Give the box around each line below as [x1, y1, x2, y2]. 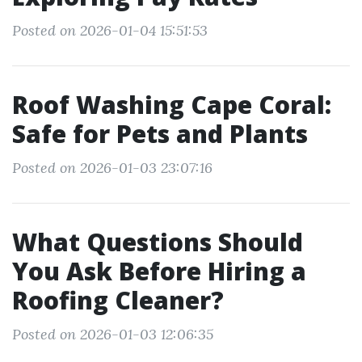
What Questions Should [12, 225, 303, 259]
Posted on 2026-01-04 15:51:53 [12, 21, 208, 40]
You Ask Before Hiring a [12, 255, 306, 288]
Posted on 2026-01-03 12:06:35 [12, 325, 213, 343]
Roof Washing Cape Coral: [12, 88, 331, 121]
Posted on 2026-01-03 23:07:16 [12, 158, 213, 177]
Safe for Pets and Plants [12, 117, 308, 150]
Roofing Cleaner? [12, 284, 224, 317]
